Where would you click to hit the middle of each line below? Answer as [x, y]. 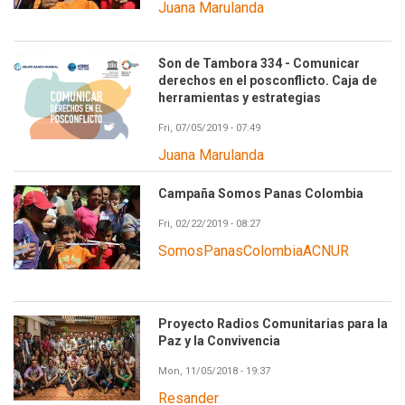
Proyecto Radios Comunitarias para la [273, 324]
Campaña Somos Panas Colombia [261, 194]
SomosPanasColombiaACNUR [254, 251]
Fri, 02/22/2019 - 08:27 [209, 224]
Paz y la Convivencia [219, 341]
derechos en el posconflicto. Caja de [268, 81]
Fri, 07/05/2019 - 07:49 [209, 128]
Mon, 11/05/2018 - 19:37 [214, 372]
